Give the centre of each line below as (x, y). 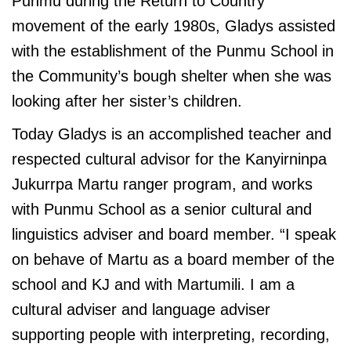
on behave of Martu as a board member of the (173, 260)
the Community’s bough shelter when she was (172, 76)
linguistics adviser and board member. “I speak (174, 235)
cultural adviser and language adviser (141, 310)
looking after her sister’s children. (127, 101)
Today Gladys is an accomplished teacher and (172, 134)
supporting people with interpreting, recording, (171, 335)
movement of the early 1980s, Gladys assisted (174, 26)
